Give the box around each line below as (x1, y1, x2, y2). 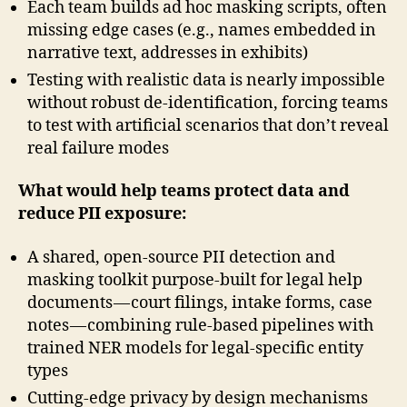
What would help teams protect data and (18, 181, 350, 203)
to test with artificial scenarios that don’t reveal (27, 114, 389, 136)
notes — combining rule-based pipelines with (27, 314, 373, 336)
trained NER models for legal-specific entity (27, 337, 363, 359)
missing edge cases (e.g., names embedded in (27, 19, 376, 41)
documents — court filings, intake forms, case (27, 292, 372, 313)
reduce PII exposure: (18, 203, 186, 225)
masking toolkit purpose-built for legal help (27, 269, 362, 291)
